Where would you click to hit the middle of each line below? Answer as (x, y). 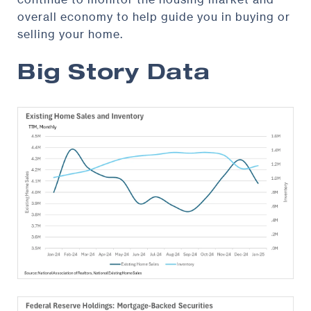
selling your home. (70, 34)
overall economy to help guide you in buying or (154, 16)
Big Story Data (114, 75)
